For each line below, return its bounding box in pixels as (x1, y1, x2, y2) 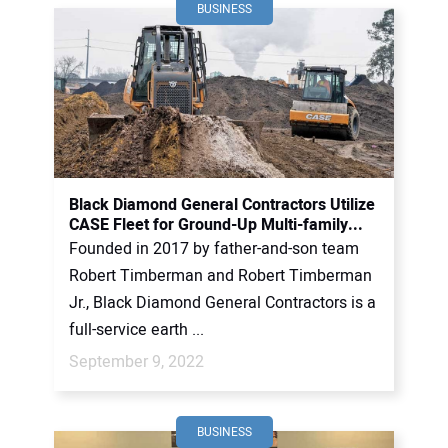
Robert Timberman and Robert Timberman (69, 264, 372, 288)
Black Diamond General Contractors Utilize (69, 193, 375, 217)
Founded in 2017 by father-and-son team (69, 237, 359, 261)
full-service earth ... (69, 318, 204, 342)
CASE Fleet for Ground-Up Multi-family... (69, 213, 363, 237)
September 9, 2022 (69, 350, 204, 374)
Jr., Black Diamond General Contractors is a (69, 291, 376, 315)
